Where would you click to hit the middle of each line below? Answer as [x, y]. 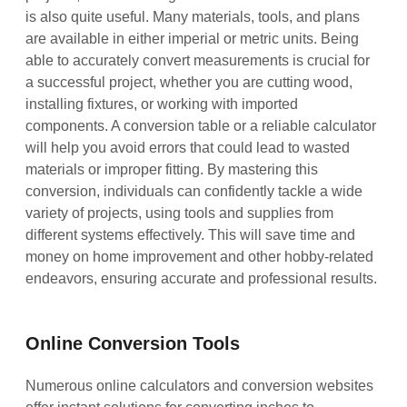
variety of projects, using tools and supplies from [180, 213]
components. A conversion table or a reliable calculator [201, 125]
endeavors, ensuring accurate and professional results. [202, 278]
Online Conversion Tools [133, 343]
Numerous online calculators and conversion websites [200, 385]
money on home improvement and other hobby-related [200, 256]
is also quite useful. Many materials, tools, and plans [193, 16]
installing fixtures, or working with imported [162, 104]
